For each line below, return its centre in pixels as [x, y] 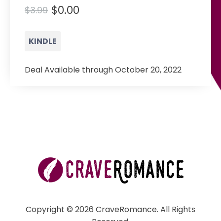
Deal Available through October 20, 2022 [103, 70]
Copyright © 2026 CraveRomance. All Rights [110, 209]
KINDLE [43, 41]
